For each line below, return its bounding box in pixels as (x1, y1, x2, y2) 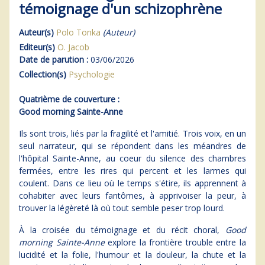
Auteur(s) (19, 26, 54, 38)
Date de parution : (19, 53, 88, 65)
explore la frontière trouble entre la (104, 236, 247, 248)
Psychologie (69, 68, 115, 80)
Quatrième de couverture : (19, 93, 119, 105)
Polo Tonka (56, 26, 101, 38)
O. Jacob (57, 41, 89, 53)
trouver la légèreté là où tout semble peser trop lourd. (19, 202, 225, 214)
